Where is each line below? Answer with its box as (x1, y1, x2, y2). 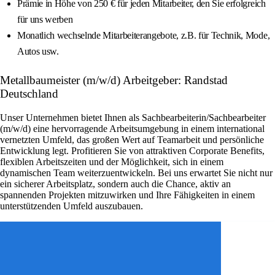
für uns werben (17, 14, 73, 25)
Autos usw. (17, 46, 59, 57)
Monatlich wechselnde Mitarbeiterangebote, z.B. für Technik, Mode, (17, 30, 270, 41)
